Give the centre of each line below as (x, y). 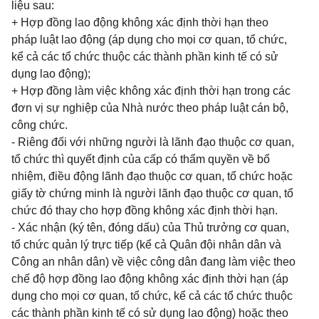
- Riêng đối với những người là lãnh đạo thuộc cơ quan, (153, 142)
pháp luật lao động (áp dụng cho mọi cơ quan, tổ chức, (149, 40)
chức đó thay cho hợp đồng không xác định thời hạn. (145, 210)
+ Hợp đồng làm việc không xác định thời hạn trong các (151, 91)
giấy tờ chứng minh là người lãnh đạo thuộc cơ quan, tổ (152, 193)
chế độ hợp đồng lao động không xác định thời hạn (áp (150, 279)
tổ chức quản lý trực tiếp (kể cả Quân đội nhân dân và (146, 245)
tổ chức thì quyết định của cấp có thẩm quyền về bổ (141, 159)
